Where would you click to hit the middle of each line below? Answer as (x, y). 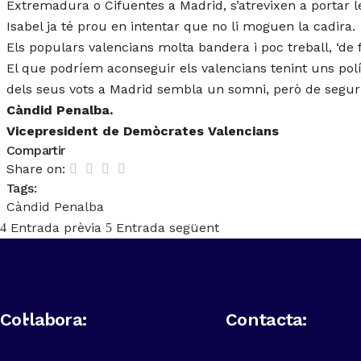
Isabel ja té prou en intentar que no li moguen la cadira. (181, 26)
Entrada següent (168, 228)
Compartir (36, 150)
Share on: (38, 169)
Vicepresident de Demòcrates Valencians (143, 131)
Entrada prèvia (56, 228)
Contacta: (266, 320)
